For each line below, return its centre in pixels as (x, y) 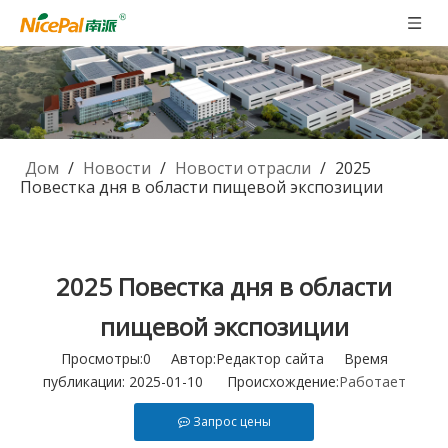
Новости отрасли (243, 168)
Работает (372, 382)
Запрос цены (231, 422)
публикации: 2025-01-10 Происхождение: (190, 382)
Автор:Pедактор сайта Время (269, 359)
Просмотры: (101, 359)
